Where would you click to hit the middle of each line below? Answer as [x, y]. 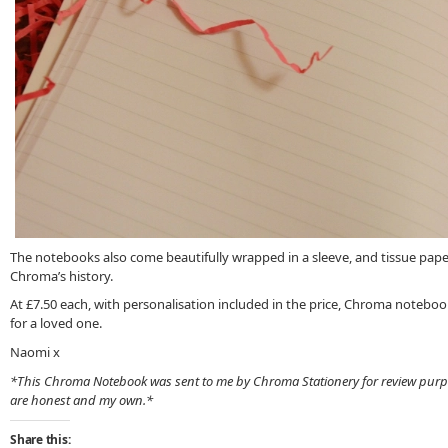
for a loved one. [56, 323]
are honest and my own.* [84, 399]
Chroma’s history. [61, 275]
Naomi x [35, 352]
